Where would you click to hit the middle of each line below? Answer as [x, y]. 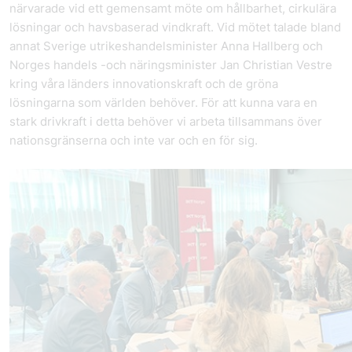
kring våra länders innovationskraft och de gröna [144, 84]
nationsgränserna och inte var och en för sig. [134, 140]
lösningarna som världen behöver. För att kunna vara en [163, 103]
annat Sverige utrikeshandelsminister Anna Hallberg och [166, 46]
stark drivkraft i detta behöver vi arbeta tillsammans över [166, 121]
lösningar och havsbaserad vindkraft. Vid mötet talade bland [175, 27]
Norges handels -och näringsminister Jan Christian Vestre [171, 65]
